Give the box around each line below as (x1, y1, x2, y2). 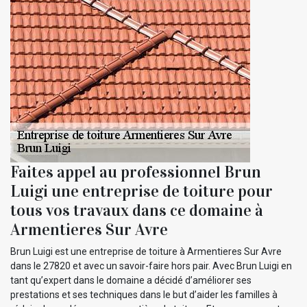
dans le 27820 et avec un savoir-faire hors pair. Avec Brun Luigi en (10, 260, 292, 271)
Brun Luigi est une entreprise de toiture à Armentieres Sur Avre (10, 245, 282, 257)
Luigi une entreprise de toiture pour (10, 180, 273, 201)
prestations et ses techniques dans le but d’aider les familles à (10, 288, 278, 300)
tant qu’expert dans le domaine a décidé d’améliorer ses (10, 274, 251, 286)
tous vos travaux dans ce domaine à (10, 199, 263, 221)
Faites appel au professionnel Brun (10, 161, 261, 182)
